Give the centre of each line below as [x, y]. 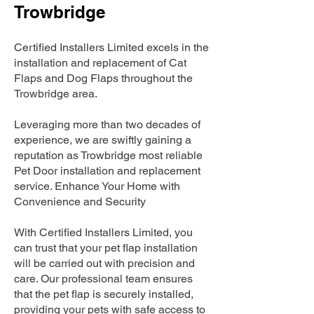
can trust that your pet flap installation [106, 248]
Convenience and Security [80, 202]
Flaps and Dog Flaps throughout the [103, 78]
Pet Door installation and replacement [107, 171]
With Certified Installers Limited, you [103, 232]
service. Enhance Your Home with [97, 186]
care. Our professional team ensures [103, 279]
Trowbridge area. [56, 94]
